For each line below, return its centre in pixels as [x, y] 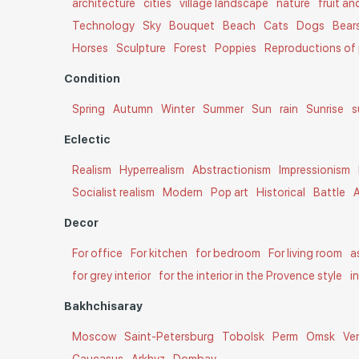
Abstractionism [232, 170]
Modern [183, 192]
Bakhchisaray [104, 306]
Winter [178, 109]
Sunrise [325, 109]
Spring [89, 109]
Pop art [230, 192]
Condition [93, 79]
